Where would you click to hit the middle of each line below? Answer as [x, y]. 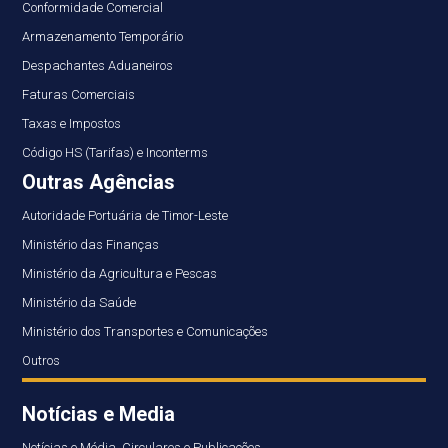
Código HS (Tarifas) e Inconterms [115, 153]
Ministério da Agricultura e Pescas [120, 274]
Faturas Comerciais [79, 95]
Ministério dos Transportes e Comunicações [145, 332]
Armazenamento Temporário [103, 37]
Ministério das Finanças [91, 245]
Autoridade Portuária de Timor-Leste [125, 216]
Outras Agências [99, 182]
